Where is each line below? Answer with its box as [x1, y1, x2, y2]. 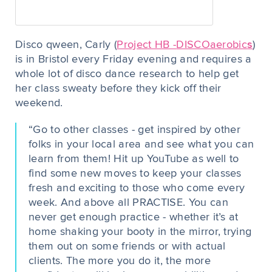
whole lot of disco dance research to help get [15, 69, 239, 80]
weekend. [15, 98, 63, 109]
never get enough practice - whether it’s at [29, 212, 239, 223]
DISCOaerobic [176, 39, 248, 50]
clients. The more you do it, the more [29, 256, 211, 267]
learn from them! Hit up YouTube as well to [29, 154, 239, 165]
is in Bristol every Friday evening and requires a [15, 54, 252, 65]
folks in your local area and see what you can [29, 139, 254, 150]
